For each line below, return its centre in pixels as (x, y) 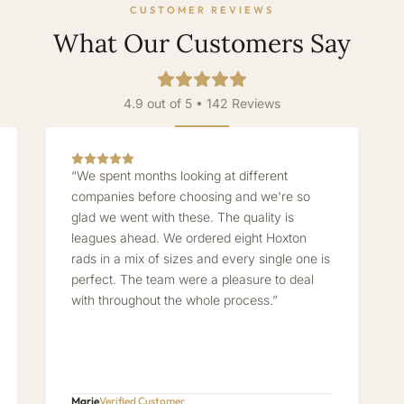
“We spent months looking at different (179, 175)
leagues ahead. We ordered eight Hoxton (188, 238)
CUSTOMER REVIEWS (202, 10)
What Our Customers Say (202, 43)
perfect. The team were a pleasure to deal (192, 279)
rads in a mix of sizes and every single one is (200, 258)
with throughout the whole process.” (174, 300)
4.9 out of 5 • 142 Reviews (202, 103)
